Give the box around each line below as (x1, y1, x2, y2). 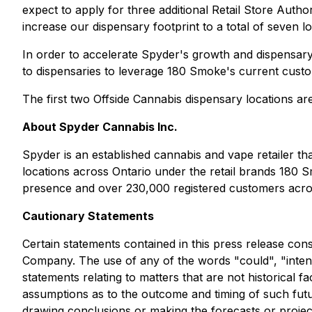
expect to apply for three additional (22, 3, 212, 17)
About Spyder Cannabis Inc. (22, 120, 178, 134)
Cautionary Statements (22, 209, 154, 223)
